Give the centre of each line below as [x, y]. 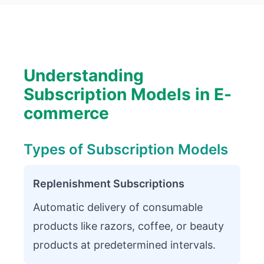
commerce [66, 113]
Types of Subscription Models [126, 149]
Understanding [84, 75]
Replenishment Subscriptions [109, 184]
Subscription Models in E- [128, 94]
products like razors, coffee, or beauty [128, 226]
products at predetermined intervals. [124, 245]
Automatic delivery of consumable [118, 207]
